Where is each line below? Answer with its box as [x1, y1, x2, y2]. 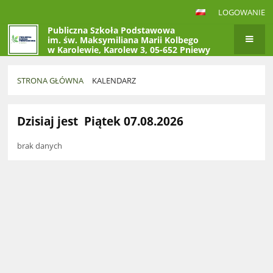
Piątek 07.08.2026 [83, 113, 183, 129]
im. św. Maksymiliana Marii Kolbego [48, 34, 199, 46]
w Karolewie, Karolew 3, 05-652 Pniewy [48, 44, 211, 56]
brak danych [17, 140, 63, 152]
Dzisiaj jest [17, 113, 79, 129]
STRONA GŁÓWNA [17, 75, 84, 87]
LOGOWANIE [218, 7, 265, 18]
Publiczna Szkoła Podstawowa [48, 24, 175, 37]
